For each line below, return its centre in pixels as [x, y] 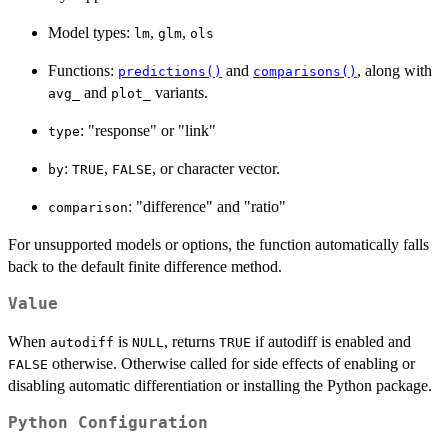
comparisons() [305, 71]
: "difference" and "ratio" [207, 206]
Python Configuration [108, 422]
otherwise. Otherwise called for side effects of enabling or [231, 363]
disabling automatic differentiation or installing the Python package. [220, 385]
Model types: [91, 32]
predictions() [170, 71]
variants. [179, 92]
